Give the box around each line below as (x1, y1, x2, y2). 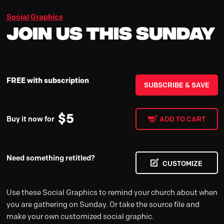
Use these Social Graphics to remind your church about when (6, 187, 217, 197)
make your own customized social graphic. (6, 211, 154, 221)
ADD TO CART (159, 114, 205, 123)
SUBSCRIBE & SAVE (143, 80, 209, 89)
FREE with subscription (6, 75, 89, 85)
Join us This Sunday (6, 20, 215, 41)
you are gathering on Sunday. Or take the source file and (6, 199, 199, 209)
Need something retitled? (6, 153, 95, 162)
